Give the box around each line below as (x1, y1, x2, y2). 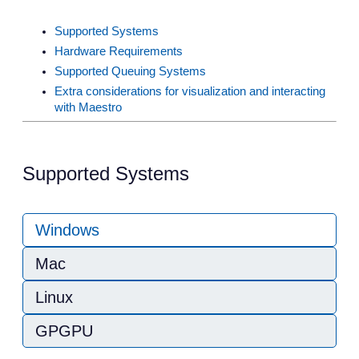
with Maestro (54, 101, 122, 115)
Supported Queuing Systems (54, 65, 206, 79)
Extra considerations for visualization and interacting (54, 85, 325, 99)
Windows (35, 221, 99, 239)
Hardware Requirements (54, 45, 183, 58)
